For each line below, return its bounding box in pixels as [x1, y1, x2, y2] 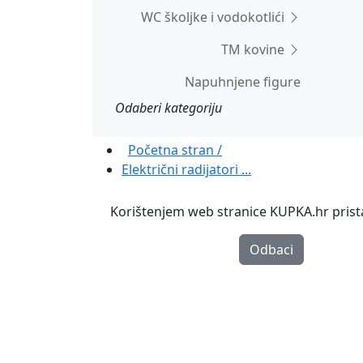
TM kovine [221, 41, 288, 58]
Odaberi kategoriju [115, 99, 222, 117]
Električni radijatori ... [122, 160, 251, 178]
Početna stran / [128, 141, 222, 159]
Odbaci [250, 241, 293, 258]
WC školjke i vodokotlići [141, 8, 288, 26]
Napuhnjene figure [185, 73, 301, 91]
